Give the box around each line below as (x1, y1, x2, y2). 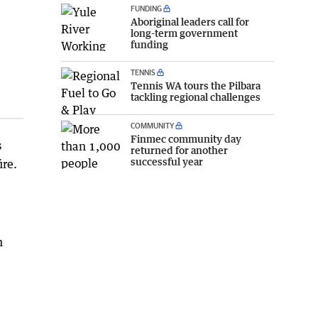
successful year (131, 155, 203, 168)
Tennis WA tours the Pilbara (131, 79, 261, 92)
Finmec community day (131, 133, 241, 146)
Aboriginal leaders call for (131, 15, 249, 28)
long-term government (131, 26, 238, 39)
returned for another (131, 144, 228, 157)
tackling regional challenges (131, 90, 261, 103)
